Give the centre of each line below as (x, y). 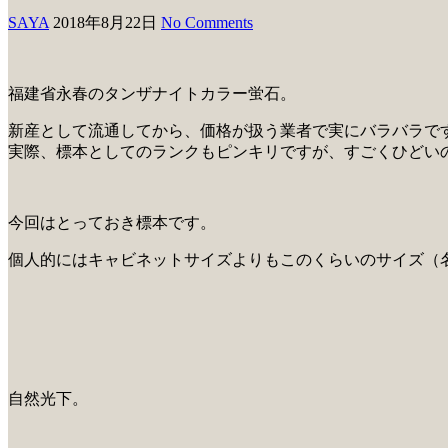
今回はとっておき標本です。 (112, 222)
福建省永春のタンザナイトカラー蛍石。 (152, 93)
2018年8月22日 (105, 22)
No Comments (207, 22)
